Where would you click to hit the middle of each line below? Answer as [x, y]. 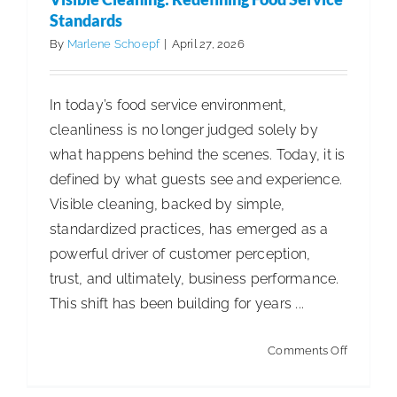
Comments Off [307, 350]
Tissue [365, 85]
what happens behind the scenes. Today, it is [198, 154]
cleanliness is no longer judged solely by [184, 129]
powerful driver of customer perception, [180, 253]
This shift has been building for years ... [177, 303]
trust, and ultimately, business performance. [195, 278]
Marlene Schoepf [113, 43]
